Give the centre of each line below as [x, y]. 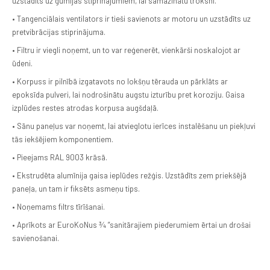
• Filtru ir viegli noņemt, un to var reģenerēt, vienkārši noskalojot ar [126, 50]
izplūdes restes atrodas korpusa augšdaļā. [85, 108]
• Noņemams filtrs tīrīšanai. [58, 207]
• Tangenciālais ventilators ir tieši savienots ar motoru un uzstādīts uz [131, 19]
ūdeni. [22, 63]
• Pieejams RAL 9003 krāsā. [60, 157]
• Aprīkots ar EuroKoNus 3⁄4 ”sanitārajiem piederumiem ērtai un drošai [131, 225]
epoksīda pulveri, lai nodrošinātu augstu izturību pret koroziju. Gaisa [128, 95]
